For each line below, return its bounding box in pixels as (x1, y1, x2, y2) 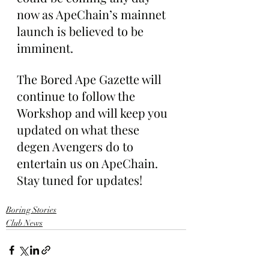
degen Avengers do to (17, 138, 136, 154)
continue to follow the (17, 88, 138, 104)
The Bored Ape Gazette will (17, 71, 165, 87)
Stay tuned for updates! (17, 172, 142, 188)
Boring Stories (6, 205, 56, 215)
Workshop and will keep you (17, 104, 171, 121)
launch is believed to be (17, 23, 147, 39)
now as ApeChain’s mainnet (17, 6, 169, 22)
